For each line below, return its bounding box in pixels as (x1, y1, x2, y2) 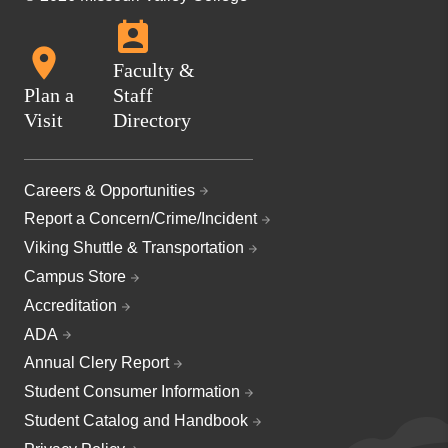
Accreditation (24, 296, 117, 314)
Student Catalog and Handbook (24, 411, 248, 429)
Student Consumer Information (24, 383, 240, 401)
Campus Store (24, 268, 126, 285)
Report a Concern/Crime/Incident (24, 210, 257, 228)
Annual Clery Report (24, 354, 169, 372)
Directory (113, 109, 191, 132)
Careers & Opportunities (24, 181, 195, 199)
